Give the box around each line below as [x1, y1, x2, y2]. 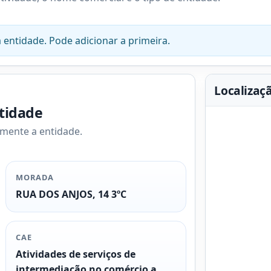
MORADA [16, 172, 54, 183]
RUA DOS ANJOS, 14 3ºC [16, 187, 127, 201]
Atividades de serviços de [16, 247, 136, 261]
